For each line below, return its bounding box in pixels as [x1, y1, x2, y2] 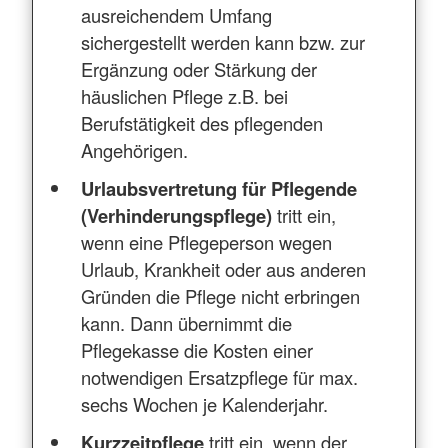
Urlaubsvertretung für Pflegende [81, 174, 358, 202]
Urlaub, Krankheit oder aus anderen [81, 255, 367, 282]
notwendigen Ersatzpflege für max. [81, 363, 359, 390]
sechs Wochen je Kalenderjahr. [81, 390, 329, 417]
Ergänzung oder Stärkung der [81, 55, 318, 82]
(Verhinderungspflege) [81, 201, 273, 229]
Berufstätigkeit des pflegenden [81, 109, 324, 136]
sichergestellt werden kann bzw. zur [81, 28, 366, 55]
